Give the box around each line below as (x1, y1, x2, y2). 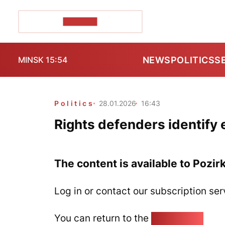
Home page (151, 212, 203, 224)
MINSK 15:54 (18, 55, 67, 65)
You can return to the (54, 212, 151, 224)
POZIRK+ (63, 17, 97, 26)
